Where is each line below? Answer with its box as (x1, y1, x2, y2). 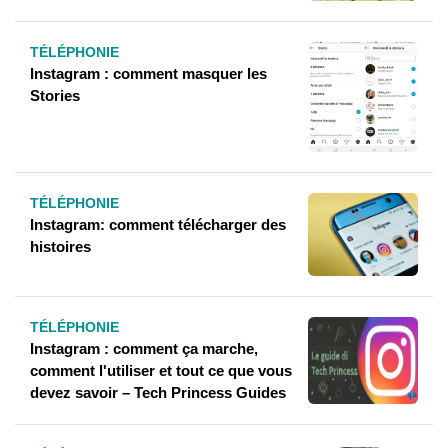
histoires (30, 238, 91, 256)
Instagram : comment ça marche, (30, 339, 258, 357)
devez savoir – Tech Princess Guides (30, 383, 286, 401)
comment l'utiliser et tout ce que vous (30, 361, 292, 379)
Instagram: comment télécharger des (30, 216, 286, 234)
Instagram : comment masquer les (30, 65, 267, 83)
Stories (30, 87, 80, 105)
